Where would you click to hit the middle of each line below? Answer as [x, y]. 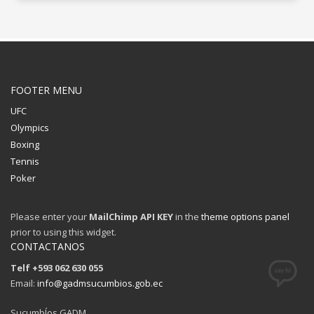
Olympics [30, 127]
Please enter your [50, 216]
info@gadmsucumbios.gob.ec [100, 283]
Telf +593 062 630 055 [57, 267]
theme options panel [245, 216]
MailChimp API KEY [131, 216]
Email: [24, 283]
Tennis [25, 161]
